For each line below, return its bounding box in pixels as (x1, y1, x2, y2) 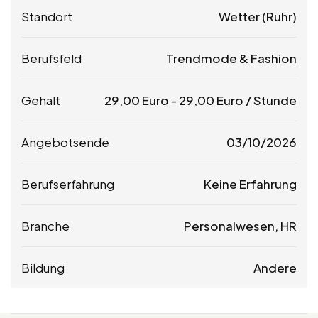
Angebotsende (21, 133, 109, 150)
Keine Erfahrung (204, 175, 297, 192)
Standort (21, 8, 72, 24)
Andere (253, 259, 297, 275)
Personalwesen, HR (184, 217, 297, 234)
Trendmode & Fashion (166, 50, 297, 66)
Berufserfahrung (21, 175, 114, 192)
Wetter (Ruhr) (219, 8, 297, 24)
